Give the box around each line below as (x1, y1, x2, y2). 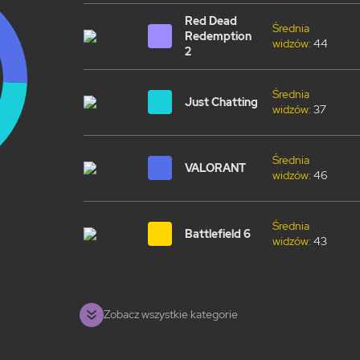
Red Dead (185, 13, 237, 28)
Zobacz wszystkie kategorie (103, 307, 238, 321)
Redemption (185, 28, 252, 43)
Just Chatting (185, 94, 258, 109)
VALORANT (185, 160, 246, 175)
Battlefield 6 (185, 226, 251, 241)
